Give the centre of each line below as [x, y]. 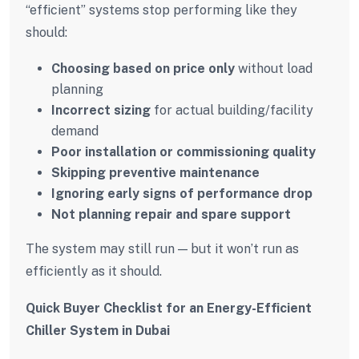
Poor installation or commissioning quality [184, 151]
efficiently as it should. [94, 271]
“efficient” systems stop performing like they [161, 10]
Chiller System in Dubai [98, 330]
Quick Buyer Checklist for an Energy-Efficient [169, 308]
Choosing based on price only [143, 68]
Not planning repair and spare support [171, 214]
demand [75, 131]
